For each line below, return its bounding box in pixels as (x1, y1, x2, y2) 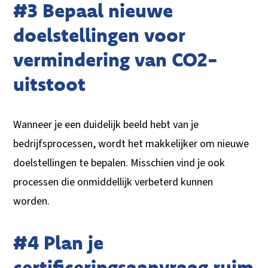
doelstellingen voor (13, 23, 186, 47)
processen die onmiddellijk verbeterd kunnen (13, 175, 214, 190)
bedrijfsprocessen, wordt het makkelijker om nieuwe (13, 136, 249, 152)
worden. (13, 194, 53, 209)
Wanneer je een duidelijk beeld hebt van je (13, 117, 199, 133)
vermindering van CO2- (13, 47, 219, 72)
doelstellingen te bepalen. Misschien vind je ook (13, 156, 226, 171)
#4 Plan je (13, 230, 104, 255)
